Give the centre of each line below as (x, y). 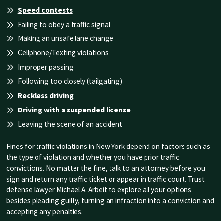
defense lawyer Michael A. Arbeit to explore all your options (99, 189)
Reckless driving (45, 95)
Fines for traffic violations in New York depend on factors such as (108, 146)
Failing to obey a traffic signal (64, 24)
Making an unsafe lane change (65, 38)
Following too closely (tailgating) (70, 81)
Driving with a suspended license (74, 110)
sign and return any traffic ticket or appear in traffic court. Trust (105, 179)
